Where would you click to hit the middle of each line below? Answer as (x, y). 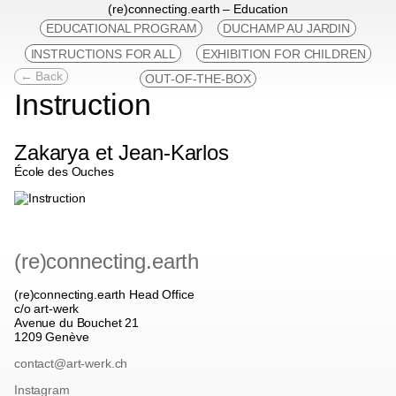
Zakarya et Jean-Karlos (122, 153)
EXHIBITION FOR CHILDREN (284, 53)
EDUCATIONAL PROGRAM (122, 29)
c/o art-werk (47, 308)
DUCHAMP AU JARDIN (286, 29)
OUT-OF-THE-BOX (198, 79)
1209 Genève (52, 336)
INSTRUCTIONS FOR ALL (103, 53)
